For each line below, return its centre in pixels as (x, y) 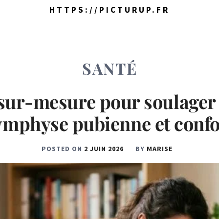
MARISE (160, 149)
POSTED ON (63, 149)
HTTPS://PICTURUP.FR (109, 10)
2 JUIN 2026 (104, 149)
